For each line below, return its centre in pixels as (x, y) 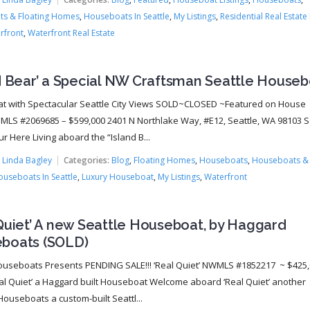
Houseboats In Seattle (126, 16)
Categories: (86, 160)
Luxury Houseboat (117, 177)
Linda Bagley (27, 160)
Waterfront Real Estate (71, 33)
